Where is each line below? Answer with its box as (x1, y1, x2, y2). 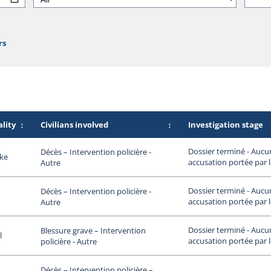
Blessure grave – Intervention (40, 224, 146, 236)
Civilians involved (40, 119, 108, 131)
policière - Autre (40, 235, 97, 247)
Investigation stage (188, 119, 263, 131)
